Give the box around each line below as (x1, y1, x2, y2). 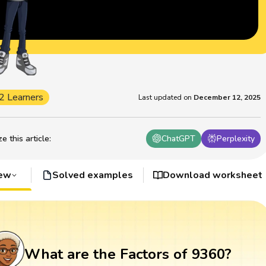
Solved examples (52, 168, 133, 182)
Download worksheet (163, 168, 263, 182)
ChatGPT (161, 132, 196, 144)
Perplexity (217, 132, 255, 144)
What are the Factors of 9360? (24, 245, 232, 264)
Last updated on (138, 92, 192, 102)
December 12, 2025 (194, 92, 261, 102)
